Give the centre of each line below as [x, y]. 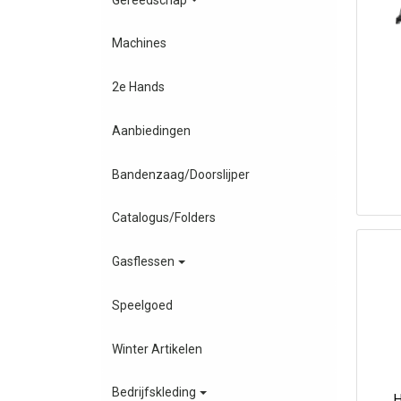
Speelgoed [143, 305]
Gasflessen [144, 262]
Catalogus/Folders [164, 218]
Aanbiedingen [152, 130]
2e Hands [139, 87]
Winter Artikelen [158, 349]
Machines [140, 43]
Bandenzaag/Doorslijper [181, 174]
